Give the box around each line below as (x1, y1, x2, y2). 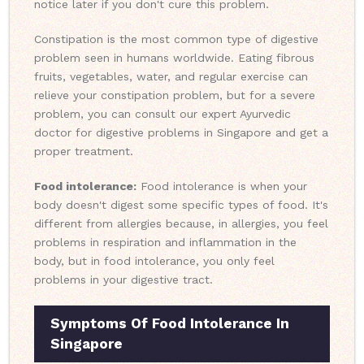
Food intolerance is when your (136, 180, 307, 193)
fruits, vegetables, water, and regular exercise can (34, 70, 308, 84)
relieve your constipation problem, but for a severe (34, 89, 315, 102)
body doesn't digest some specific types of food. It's (34, 198, 328, 212)
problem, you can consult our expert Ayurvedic (34, 107, 291, 121)
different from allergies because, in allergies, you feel (34, 217, 328, 231)
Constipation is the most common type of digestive (34, 32, 318, 46)
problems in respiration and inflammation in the (34, 236, 297, 249)
